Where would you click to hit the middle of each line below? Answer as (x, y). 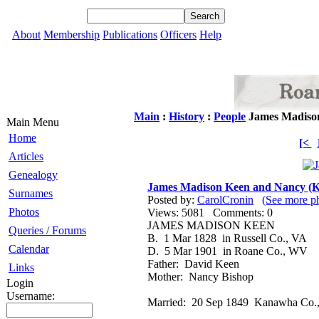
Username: (31, 296)
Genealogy (33, 175)
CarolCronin (225, 200)
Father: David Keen (193, 264)
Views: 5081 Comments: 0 (216, 213)
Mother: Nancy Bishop (200, 277)
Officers (178, 35)
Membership (72, 35)
